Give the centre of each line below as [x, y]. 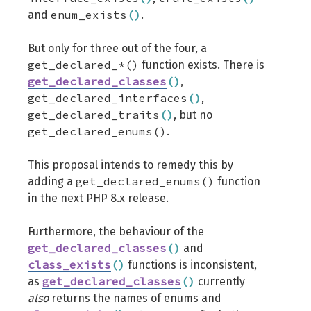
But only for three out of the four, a [117, 48]
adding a [52, 182]
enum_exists [89, 15]
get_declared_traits [94, 115]
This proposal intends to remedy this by [131, 165]
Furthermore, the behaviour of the [116, 232]
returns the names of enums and [135, 298]
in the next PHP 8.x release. [98, 198]
